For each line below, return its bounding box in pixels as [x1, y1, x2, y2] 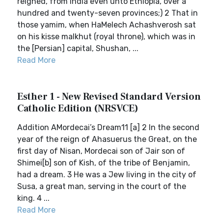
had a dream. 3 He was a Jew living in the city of [17, 170, 196, 179]
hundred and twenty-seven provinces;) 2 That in [17, 8, 198, 18]
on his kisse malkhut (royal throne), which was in [17, 32, 195, 41]
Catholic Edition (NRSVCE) [17, 102, 138, 115]
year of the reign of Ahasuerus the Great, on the [17, 135, 197, 144]
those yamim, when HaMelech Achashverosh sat [17, 20, 196, 29]
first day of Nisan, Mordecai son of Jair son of [17, 146, 185, 156]
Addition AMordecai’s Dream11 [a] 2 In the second [17, 123, 199, 132]
